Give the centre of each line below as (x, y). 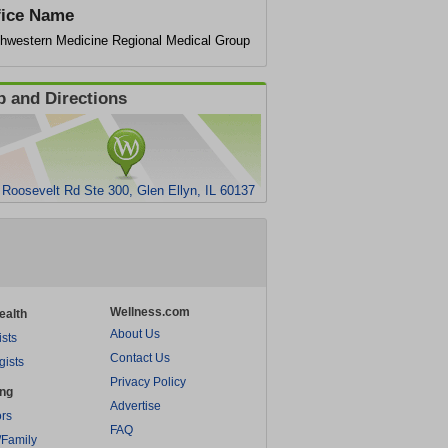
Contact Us (140, 358)
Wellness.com (150, 312)
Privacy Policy (148, 382)
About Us (135, 334)
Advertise (135, 406)
